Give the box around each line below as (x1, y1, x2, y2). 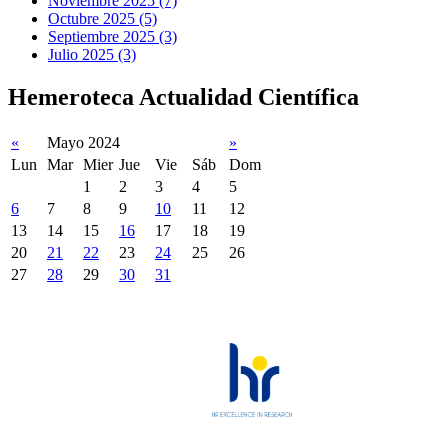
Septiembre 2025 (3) (48, 28, 177, 46)
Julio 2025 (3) (48, 46, 136, 64)
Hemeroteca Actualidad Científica (8, 84, 359, 111)
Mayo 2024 (47, 134, 120, 152)
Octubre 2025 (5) (48, 10, 157, 28)
